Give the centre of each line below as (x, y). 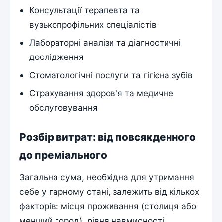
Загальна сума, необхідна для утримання (107, 177)
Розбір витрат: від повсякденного (108, 137)
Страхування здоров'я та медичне (102, 93)
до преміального (63, 155)
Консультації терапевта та (85, 10)
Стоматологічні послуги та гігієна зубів (111, 75)
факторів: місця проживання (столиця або (108, 206)
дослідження (57, 57)
